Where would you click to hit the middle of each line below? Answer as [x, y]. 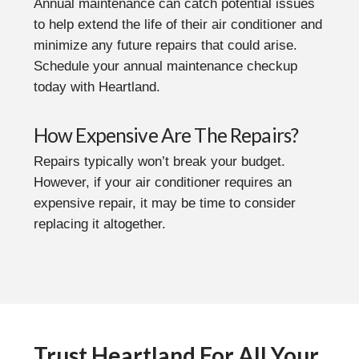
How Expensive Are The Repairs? [167, 135]
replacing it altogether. [101, 224]
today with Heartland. [97, 87]
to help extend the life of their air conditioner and [177, 25]
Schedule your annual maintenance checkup [165, 67]
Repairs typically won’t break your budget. [159, 161]
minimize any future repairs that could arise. [165, 46]
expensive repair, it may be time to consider [164, 203]
